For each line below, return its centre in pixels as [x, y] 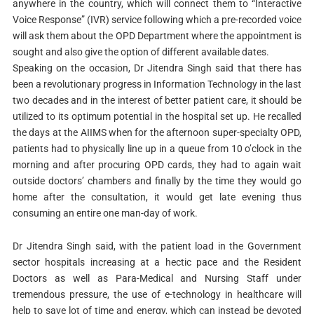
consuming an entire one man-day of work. [105, 213]
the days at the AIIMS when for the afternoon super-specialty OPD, [157, 132]
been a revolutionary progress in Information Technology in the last [157, 84]
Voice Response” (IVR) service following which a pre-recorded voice [157, 20]
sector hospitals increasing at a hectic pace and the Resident [157, 262]
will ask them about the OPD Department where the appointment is [157, 36]
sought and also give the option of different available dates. [141, 52]
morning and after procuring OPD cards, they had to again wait [157, 165]
